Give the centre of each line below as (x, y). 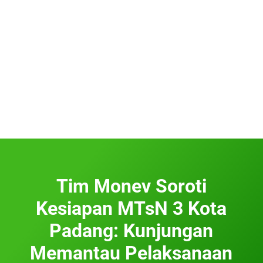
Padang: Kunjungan (131, 230)
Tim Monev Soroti (131, 186)
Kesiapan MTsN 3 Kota (131, 208)
